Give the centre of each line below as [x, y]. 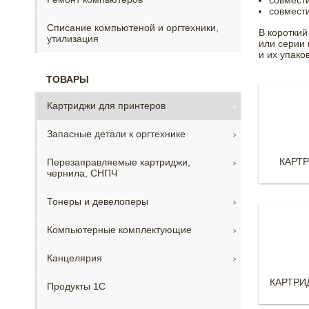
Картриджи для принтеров [106, 106]
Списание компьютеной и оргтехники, [133, 28]
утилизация [73, 39]
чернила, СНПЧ [82, 173]
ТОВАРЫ [68, 79]
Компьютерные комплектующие [119, 230]
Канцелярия [74, 258]
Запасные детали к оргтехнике [116, 134]
